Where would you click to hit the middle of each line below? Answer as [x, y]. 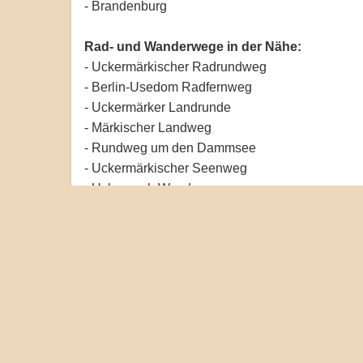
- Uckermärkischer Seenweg [166, 168]
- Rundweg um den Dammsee [170, 147]
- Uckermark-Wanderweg [156, 188]
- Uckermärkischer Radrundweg [175, 66]
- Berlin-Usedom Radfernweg [168, 87]
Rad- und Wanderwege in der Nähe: [193, 46]
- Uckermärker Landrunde [158, 107]
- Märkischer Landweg [148, 127]
